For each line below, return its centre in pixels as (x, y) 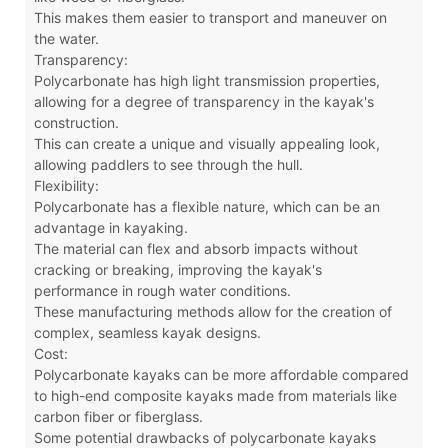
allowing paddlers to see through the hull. (168, 164)
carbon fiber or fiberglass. (118, 416)
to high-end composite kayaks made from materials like (215, 395)
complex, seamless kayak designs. (147, 332)
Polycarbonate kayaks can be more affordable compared (221, 374)
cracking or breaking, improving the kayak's (177, 269)
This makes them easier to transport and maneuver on (210, 17)
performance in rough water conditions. (162, 290)
